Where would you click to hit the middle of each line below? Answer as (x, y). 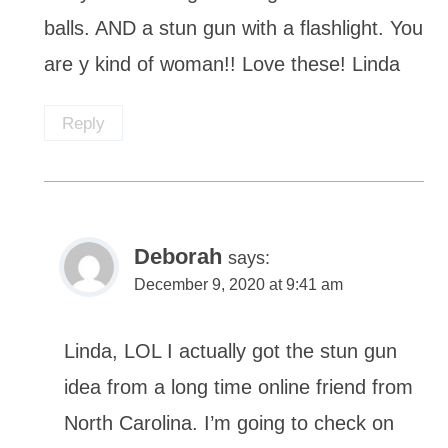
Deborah (178, 257)
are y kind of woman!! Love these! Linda (222, 63)
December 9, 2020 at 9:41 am (238, 285)
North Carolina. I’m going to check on (229, 423)
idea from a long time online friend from (238, 387)
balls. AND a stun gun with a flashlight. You (233, 27)
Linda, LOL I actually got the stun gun (230, 351)
